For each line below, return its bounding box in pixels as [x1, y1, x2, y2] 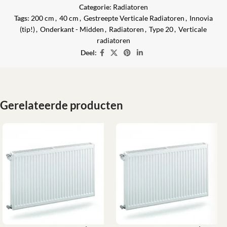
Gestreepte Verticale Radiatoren [83, 13, 184, 22]
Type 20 [149, 24, 174, 33]
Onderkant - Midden [40, 24, 104, 33]
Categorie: [79, 2, 111, 11]
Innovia [189, 13, 213, 22]
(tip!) [20, 24, 35, 33]
